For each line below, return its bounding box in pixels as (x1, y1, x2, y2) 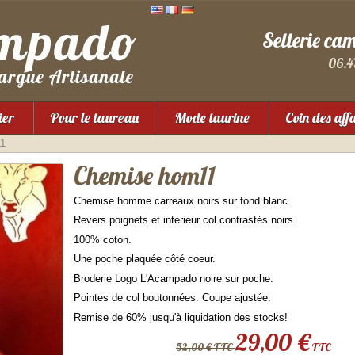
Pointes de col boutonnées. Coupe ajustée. (74, 292, 271, 303)
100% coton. (74, 233, 132, 246)
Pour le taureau (50, 109, 139, 127)
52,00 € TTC (176, 341, 235, 353)
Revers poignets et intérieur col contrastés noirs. (74, 214, 296, 226)
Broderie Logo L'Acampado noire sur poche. (74, 272, 273, 284)
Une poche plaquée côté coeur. (74, 253, 216, 265)
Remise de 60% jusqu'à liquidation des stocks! (74, 311, 288, 323)
